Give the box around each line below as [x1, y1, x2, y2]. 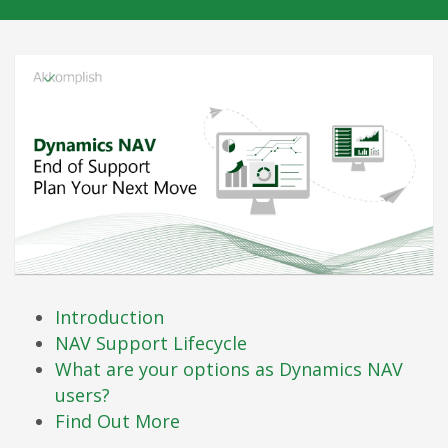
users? [55, 382, 110, 407]
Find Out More [55, 408, 180, 433]
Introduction [55, 304, 164, 329]
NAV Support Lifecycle [55, 330, 247, 355]
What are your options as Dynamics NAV [55, 356, 403, 381]
